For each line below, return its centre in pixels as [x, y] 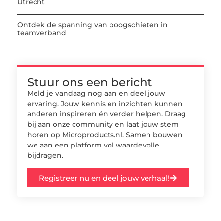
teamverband [42, 33]
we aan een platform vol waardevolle [93, 145]
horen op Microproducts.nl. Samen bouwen [105, 135]
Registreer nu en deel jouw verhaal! [104, 178]
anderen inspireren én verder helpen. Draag [107, 114]
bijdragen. [45, 156]
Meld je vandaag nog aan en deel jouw [96, 93]
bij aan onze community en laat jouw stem [103, 125]
